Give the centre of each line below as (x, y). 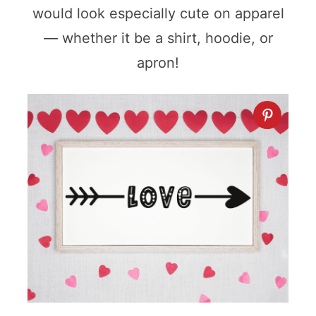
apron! (158, 63)
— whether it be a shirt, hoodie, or (158, 38)
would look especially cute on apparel (158, 14)
